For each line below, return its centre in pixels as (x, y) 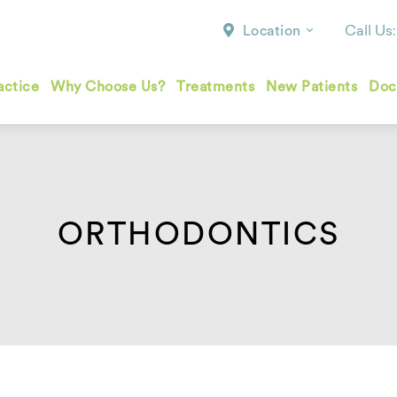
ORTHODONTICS (198, 235)
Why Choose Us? (108, 87)
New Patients (311, 87)
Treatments (215, 87)
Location (268, 31)
